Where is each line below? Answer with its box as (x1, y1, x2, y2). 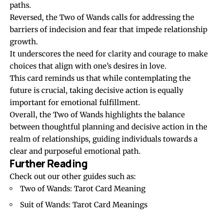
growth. (10, 37, 38, 47)
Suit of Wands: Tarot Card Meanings (20, 200, 147, 210)
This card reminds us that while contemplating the (10, 73, 191, 83)
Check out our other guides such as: (10, 172, 136, 182)
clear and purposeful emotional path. (10, 146, 141, 156)
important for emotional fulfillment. (10, 98, 140, 108)
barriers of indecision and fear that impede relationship (10, 25, 207, 35)
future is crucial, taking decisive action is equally (10, 86, 183, 95)
